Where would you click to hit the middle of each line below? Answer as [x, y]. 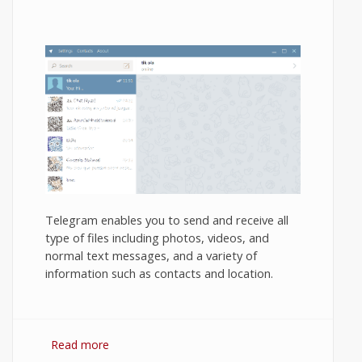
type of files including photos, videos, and [157, 237]
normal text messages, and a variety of [151, 255]
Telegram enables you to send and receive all [167, 219]
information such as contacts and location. [159, 273]
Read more [80, 344]
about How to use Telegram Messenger [214, 344]
